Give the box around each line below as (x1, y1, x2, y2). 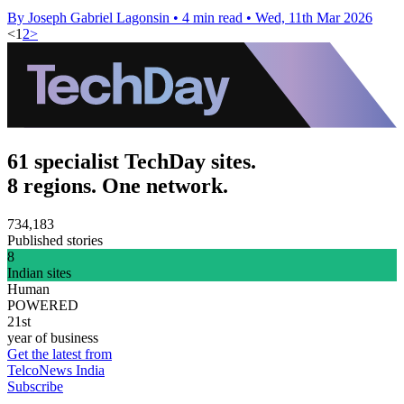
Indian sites (7, 264, 71, 280)
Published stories (7, 232, 103, 248)
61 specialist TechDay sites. (7, 150, 256, 174)
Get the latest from (7, 345, 112, 362)
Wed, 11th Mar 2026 (255, 9, 372, 25)
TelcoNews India (7, 362, 105, 378)
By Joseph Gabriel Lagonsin (7, 9, 170, 25)
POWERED (7, 297, 78, 313)
